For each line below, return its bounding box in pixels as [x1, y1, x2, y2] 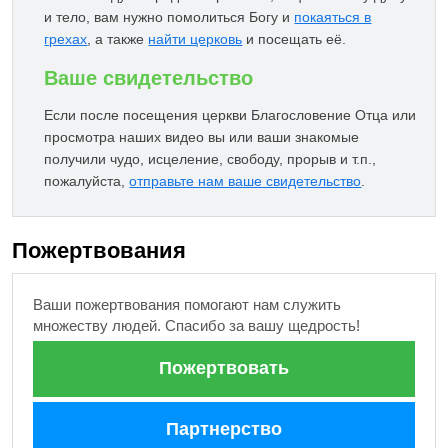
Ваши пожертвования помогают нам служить [33, 296, 341, 314]
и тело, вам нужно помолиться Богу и [44, 9, 295, 26]
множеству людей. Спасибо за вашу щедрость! [33, 317, 360, 335]
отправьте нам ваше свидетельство [129, 173, 362, 190]
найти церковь [148, 31, 243, 48]
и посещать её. [242, 31, 347, 48]
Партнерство [166, 419, 282, 440]
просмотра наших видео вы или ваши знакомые [44, 129, 360, 146]
